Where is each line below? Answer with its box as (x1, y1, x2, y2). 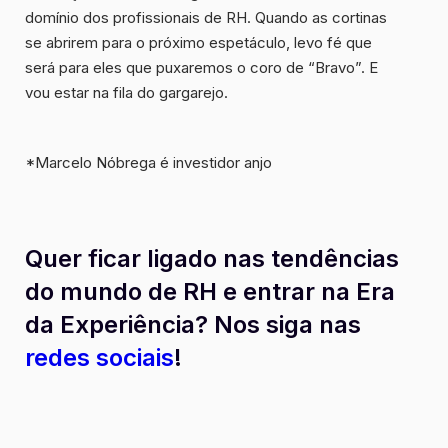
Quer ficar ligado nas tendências (25, 244, 399, 274)
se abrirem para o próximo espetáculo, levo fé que (25, 33, 372, 53)
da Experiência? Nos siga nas (25, 310, 361, 340)
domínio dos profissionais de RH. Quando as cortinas (25, 8, 387, 28)
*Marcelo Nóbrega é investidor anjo (25, 153, 272, 173)
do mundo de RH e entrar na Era (25, 277, 395, 307)
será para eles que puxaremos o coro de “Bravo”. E (25, 58, 378, 78)
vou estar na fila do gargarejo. (25, 83, 228, 103)
